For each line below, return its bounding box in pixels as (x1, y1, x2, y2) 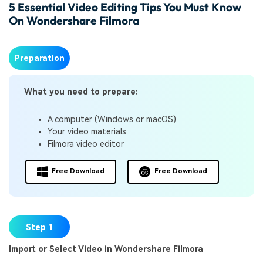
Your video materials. (47, 126, 128, 136)
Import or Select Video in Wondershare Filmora (9, 244, 203, 254)
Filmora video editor (47, 139, 124, 149)
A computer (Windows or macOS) (47, 114, 176, 124)
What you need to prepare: (23, 87, 138, 97)
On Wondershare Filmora (9, 14, 139, 28)
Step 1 (26, 222, 53, 232)
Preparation (14, 53, 65, 63)
